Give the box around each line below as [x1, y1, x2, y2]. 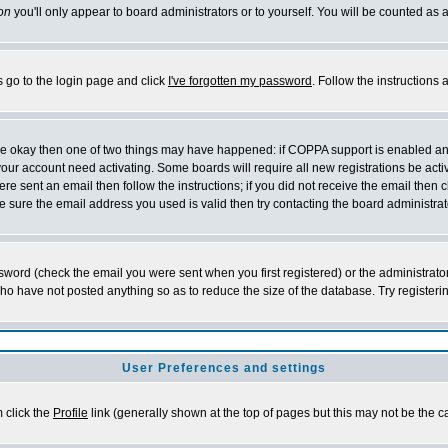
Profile [53, 406, 88, 420]
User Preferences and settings [122, 361, 326, 375]
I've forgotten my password [168, 74, 312, 88]
